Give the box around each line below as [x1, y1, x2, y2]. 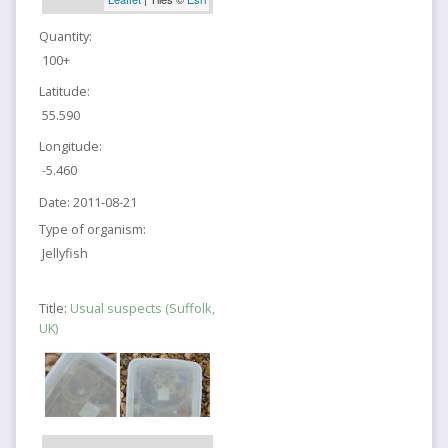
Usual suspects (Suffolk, [69, 299, 215, 318]
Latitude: [38, 82, 90, 101]
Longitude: [38, 137, 102, 156]
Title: [38, 299, 70, 318]
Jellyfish [42, 244, 89, 263]
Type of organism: [38, 220, 146, 239]
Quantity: [38, 26, 92, 45]
